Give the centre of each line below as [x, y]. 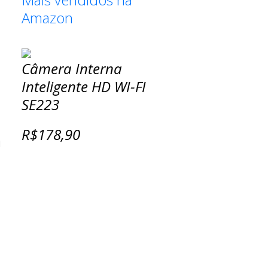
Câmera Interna [72, 68]
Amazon [48, 18]
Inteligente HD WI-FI [84, 86]
